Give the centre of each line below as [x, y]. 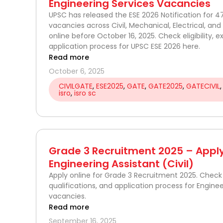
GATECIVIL [203, 86]
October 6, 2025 [77, 71]
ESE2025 [110, 86]
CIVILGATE [76, 86]
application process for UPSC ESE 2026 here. [124, 46]
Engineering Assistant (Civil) [121, 164]
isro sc [85, 93]
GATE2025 [166, 86]
